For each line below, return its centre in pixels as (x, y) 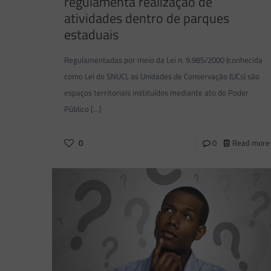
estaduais (91, 34)
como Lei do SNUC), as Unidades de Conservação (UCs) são (162, 76)
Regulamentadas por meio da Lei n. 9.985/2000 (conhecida (163, 60)
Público (76, 109)
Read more (251, 142)
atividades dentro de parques (146, 18)
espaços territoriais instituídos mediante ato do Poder (156, 92)
